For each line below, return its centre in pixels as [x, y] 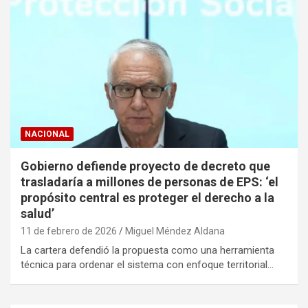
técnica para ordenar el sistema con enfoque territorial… [147, 265]
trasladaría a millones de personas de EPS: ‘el [150, 182]
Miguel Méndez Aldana [175, 231]
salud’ [37, 214]
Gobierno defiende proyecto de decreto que [145, 166]
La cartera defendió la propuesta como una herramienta [147, 251]
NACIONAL [47, 134]
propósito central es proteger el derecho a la [147, 198]
